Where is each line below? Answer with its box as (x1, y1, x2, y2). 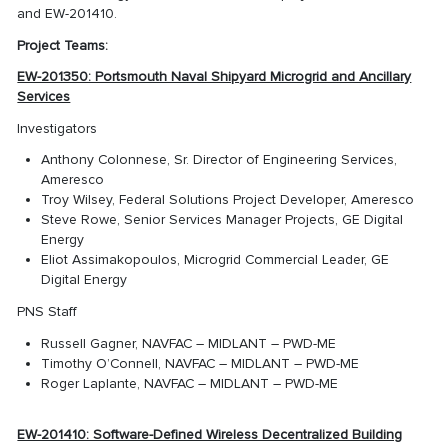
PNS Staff (17, 302, 78, 320)
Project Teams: (17, 36, 109, 54)
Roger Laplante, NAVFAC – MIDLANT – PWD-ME (40, 374, 338, 392)
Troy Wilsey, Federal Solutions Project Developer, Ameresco (40, 191, 414, 209)
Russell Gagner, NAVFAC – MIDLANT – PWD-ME (40, 334, 336, 352)
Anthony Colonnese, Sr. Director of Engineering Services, (40, 151, 397, 169)
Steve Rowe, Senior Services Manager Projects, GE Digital (40, 211, 403, 229)
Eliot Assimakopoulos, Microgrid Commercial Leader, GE (40, 251, 389, 269)
